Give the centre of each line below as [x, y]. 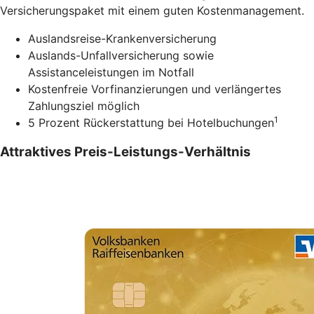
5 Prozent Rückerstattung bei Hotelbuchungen [151, 122]
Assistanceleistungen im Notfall [111, 72]
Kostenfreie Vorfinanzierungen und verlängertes [155, 89]
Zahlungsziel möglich [84, 105]
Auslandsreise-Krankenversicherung [122, 38]
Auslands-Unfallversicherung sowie [121, 55]
